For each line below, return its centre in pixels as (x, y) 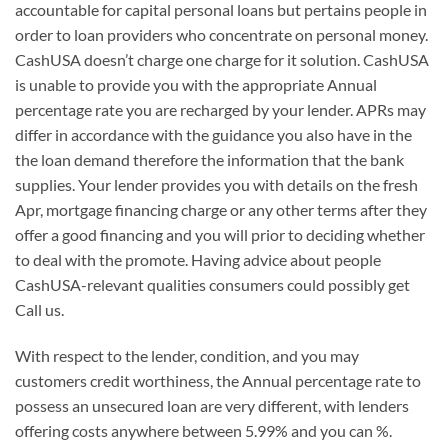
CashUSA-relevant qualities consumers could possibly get (212, 285)
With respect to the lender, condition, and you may (187, 356)
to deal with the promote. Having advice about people (198, 260)
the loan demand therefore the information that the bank (209, 160)
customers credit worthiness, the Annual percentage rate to (218, 381)
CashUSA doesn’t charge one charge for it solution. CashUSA (222, 60)
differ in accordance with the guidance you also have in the (213, 135)
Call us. (39, 310)
